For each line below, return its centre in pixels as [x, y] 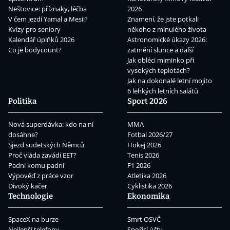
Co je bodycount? [35, 50]
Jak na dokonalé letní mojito [170, 81]
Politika [22, 101]
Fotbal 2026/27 [150, 135]
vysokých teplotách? [159, 71]
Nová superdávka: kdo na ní [51, 124]
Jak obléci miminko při [161, 60]
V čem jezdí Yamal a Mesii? [48, 19]
